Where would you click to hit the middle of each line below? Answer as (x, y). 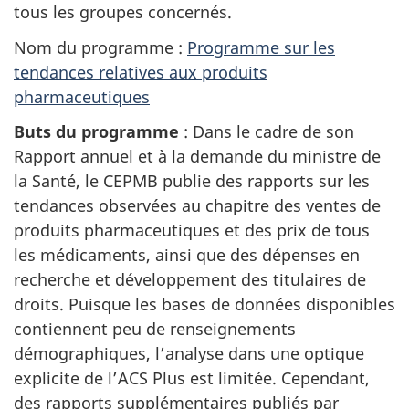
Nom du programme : (100, 47)
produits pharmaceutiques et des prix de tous (192, 231)
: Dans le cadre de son (267, 132)
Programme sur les (261, 47)
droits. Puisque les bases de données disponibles (204, 304)
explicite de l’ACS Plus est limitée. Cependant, (192, 378)
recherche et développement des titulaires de (190, 280)
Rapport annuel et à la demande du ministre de (197, 157)
